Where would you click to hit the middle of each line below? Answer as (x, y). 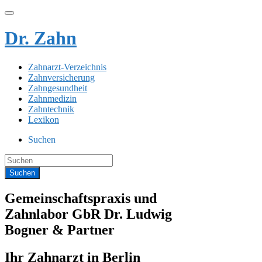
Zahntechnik (51, 109)
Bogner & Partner (60, 230)
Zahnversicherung (61, 77)
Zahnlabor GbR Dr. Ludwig (88, 214)
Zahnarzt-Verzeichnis (67, 67)
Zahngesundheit (58, 88)
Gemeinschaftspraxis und (81, 198)
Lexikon (44, 119)
